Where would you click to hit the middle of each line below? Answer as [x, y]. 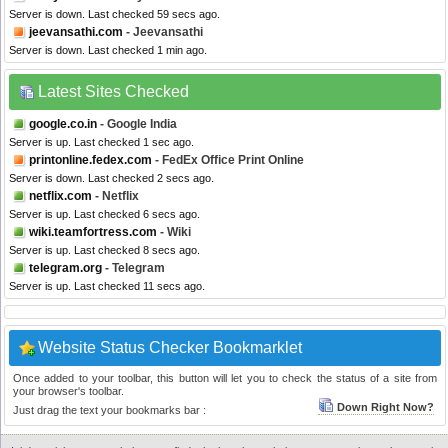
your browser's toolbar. [68, 391]
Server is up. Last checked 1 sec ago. [101, 142]
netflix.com [60, 196]
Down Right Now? [385, 407]
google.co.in [63, 124]
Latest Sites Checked [113, 92]
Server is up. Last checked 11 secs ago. [107, 286]
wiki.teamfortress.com [93, 232]
